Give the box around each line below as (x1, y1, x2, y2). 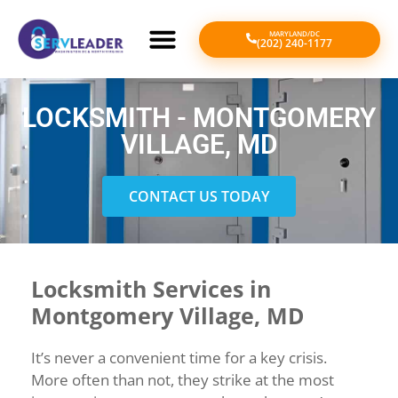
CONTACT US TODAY (129, 187, 269, 206)
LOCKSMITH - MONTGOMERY (22, 102, 376, 133)
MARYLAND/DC (269, 28, 321, 38)
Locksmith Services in (31, 274, 271, 304)
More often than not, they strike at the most (31, 370, 334, 390)
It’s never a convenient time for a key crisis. (31, 347, 327, 368)
